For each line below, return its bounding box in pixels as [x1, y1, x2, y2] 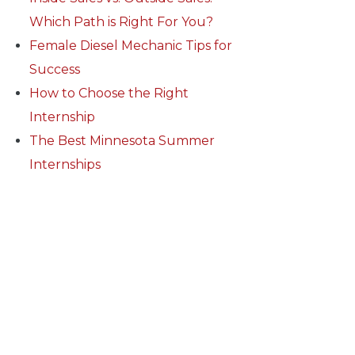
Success [29, 61, 80, 77]
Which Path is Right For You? [29, 13, 213, 29]
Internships [29, 156, 101, 172]
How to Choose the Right [29, 85, 189, 101]
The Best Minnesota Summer [29, 132, 215, 148]
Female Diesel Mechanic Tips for [29, 37, 232, 53]
